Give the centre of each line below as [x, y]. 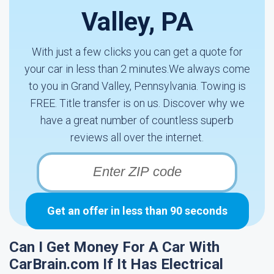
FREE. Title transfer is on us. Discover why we [137, 103]
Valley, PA [137, 22]
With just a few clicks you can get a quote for [137, 52]
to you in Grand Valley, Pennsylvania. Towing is [137, 86]
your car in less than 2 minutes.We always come [137, 69]
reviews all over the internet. [137, 137]
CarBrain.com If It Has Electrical [116, 264]
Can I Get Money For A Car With [114, 247]
